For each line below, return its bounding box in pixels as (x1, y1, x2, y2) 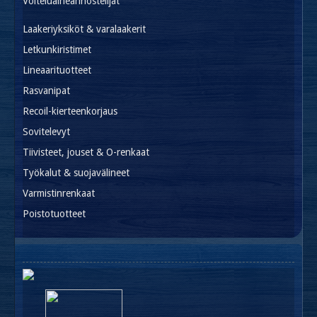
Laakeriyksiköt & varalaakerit (23, 23, 146, 35)
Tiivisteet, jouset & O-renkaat (23, 146, 149, 158)
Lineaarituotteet (23, 64, 91, 76)
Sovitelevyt (23, 125, 70, 137)
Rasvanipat (23, 84, 70, 96)
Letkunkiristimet (23, 43, 91, 55)
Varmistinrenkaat (23, 187, 95, 199)
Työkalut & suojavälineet (23, 166, 129, 178)
